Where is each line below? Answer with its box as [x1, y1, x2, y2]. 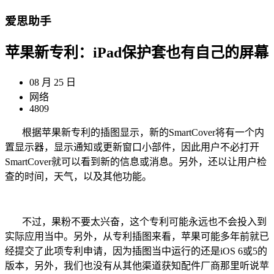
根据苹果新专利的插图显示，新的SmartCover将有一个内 [5, 127, 264, 138]
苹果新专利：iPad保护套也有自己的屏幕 [5, 44, 268, 61]
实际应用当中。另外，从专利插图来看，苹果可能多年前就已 [5, 231, 269, 242]
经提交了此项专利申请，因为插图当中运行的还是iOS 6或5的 [5, 245, 267, 256]
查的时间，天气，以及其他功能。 [5, 171, 152, 182]
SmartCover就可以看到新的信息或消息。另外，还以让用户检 [5, 156, 267, 167]
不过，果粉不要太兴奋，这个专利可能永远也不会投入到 [5, 216, 267, 227]
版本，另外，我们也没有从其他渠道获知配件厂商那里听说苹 [5, 260, 269, 271]
